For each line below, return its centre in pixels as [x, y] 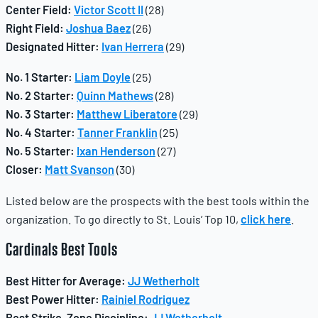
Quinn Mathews [115, 96]
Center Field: [39, 10]
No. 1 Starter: [39, 77]
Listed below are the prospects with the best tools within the [158, 200]
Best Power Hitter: [53, 299]
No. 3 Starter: [40, 114]
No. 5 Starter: [40, 151]
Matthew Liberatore [127, 114]
